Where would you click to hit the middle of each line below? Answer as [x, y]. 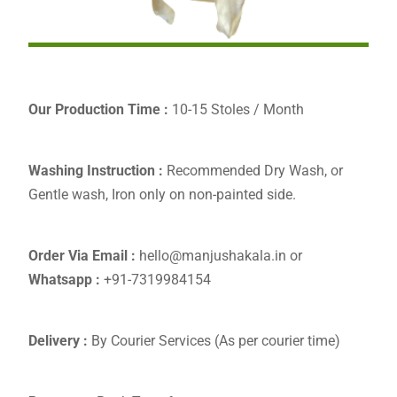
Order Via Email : [82, 256]
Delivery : [58, 341]
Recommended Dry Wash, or [253, 171]
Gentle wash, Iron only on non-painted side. [162, 195]
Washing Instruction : [95, 171]
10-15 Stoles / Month [236, 110]
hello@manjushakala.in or [218, 256]
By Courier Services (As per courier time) [214, 341]
